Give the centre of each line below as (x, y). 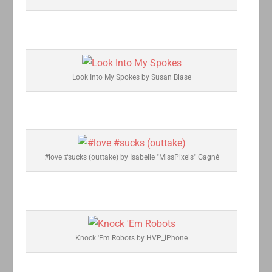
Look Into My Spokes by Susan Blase (131, 77)
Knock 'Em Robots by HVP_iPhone (132, 238)
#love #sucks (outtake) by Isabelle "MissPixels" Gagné (131, 158)
